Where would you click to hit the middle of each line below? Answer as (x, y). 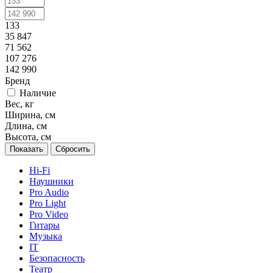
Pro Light (48, 203)
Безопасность (57, 258)
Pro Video (49, 214)
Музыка (46, 236)
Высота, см (28, 136)
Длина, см (26, 126)
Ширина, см (30, 115)
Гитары (44, 225)
